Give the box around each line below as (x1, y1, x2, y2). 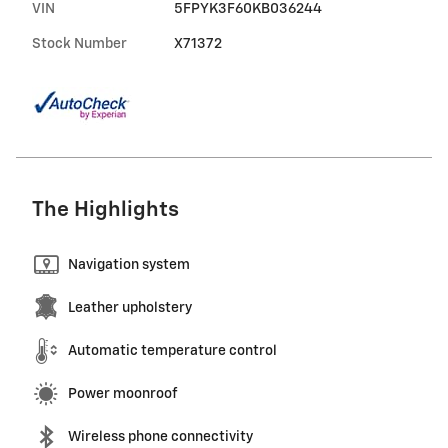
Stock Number (32, 36, 127, 51)
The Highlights (32, 199, 179, 221)
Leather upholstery (68, 300, 192, 315)
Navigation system (68, 257, 190, 272)
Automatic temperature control (68, 343, 277, 358)
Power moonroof (68, 386, 177, 401)
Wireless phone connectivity (68, 429, 253, 444)
